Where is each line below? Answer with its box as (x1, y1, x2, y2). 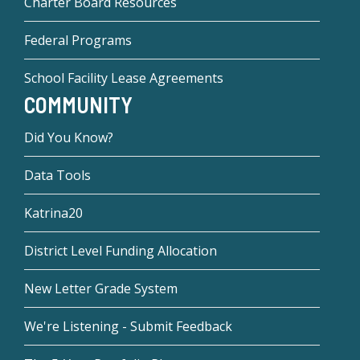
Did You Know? (24, 129, 113, 147)
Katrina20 (24, 204, 83, 223)
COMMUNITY (24, 91, 133, 119)
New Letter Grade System (24, 280, 178, 298)
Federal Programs (24, 31, 132, 49)
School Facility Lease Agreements (24, 68, 223, 87)
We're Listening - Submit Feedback (24, 317, 232, 336)
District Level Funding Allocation (24, 242, 217, 260)
